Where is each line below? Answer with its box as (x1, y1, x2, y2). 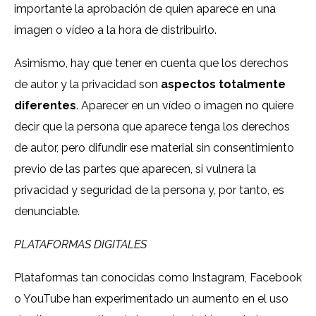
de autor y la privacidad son (14, 78, 161, 92)
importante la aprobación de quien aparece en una (14, 2, 276, 16)
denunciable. (14, 205, 80, 219)
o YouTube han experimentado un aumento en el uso (14, 292, 288, 306)
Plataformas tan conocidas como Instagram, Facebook (14, 271, 302, 285)
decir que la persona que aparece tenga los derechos (14, 120, 290, 134)
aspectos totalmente (161, 78, 286, 92)
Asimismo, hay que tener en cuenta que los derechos (14, 56, 288, 71)
